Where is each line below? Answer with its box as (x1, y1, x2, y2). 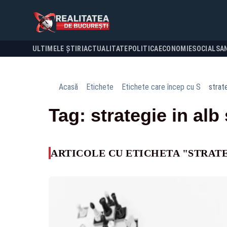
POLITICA (128, 45, 159, 53)
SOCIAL (192, 45, 216, 53)
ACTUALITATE (83, 45, 128, 53)
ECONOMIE (158, 45, 193, 53)
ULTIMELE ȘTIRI (32, 45, 84, 53)
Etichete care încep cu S (122, 82, 201, 92)
